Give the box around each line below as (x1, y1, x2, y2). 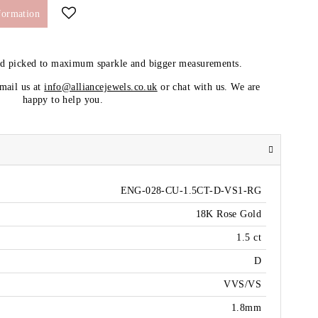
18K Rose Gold (195, 209, 261, 220)
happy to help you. (22, 94, 104, 106)
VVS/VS (224, 279, 261, 290)
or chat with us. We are (157, 82, 261, 93)
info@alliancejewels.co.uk (44, 82, 158, 93)
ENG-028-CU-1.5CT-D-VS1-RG (120, 185, 261, 197)
